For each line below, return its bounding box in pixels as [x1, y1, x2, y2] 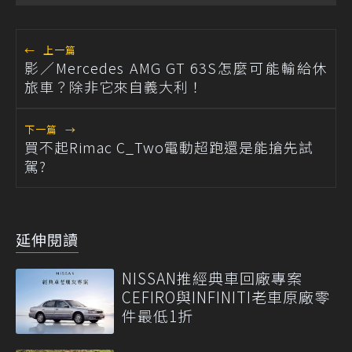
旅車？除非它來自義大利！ [24, 75, 203, 97]
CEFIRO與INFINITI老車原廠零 [122, 285, 330, 307]
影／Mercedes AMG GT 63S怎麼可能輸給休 [24, 57, 328, 78]
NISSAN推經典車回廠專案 [122, 266, 318, 288]
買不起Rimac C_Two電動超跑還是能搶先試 [24, 136, 313, 157]
